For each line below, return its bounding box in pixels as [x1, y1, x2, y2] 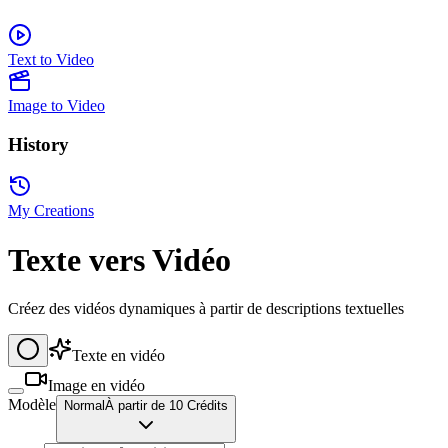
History [8, 133, 69, 155]
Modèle [8, 396, 56, 414]
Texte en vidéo [72, 347, 165, 365]
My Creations [8, 202, 94, 220]
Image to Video [8, 96, 105, 114]
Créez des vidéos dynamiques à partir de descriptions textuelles [8, 300, 404, 318]
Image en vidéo [48, 377, 145, 395]
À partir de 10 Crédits [105, 398, 228, 414]
